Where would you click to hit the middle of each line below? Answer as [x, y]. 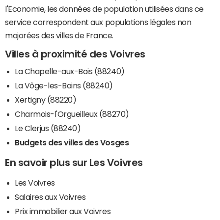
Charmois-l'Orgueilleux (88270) [72, 114]
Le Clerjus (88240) [48, 128]
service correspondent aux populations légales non [98, 22]
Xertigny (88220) [46, 100]
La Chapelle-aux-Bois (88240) [70, 71]
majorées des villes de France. [59, 36]
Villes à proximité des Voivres [75, 54]
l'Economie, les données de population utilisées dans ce [104, 9]
